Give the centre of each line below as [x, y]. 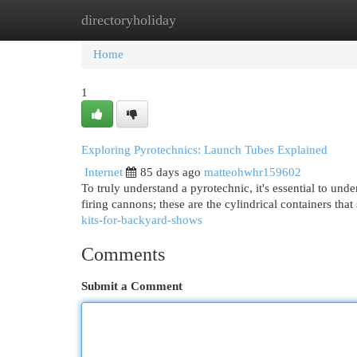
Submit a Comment [132, 286]
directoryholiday [129, 20]
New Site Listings [203, 20]
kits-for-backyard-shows [142, 220]
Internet [104, 172]
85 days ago [171, 172]
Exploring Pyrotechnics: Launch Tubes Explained [204, 150]
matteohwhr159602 [253, 172]
